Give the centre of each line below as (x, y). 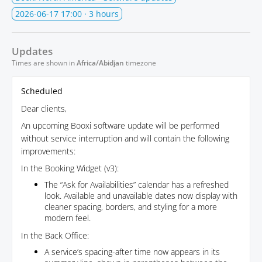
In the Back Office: (55, 235)
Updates (32, 51)
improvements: (48, 151)
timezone (140, 63)
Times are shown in (44, 63)
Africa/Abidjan (100, 63)
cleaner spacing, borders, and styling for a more (131, 206)
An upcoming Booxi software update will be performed (120, 125)
